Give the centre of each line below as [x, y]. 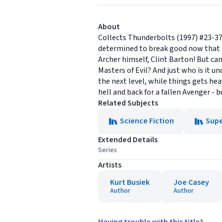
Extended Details [128, 140]
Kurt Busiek [130, 182]
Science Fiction [147, 121]
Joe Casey [191, 182]
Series [108, 150]
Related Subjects [128, 103]
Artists [110, 165]
